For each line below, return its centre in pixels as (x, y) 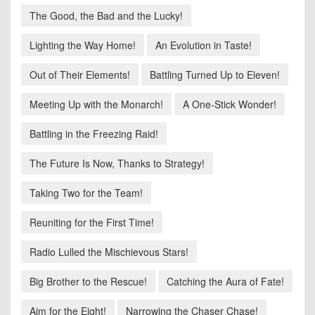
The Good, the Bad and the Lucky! (106, 16)
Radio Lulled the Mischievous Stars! (109, 252)
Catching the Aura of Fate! (225, 282)
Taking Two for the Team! (86, 193)
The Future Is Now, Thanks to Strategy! (117, 163)
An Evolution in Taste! (204, 45)
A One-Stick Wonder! (230, 104)
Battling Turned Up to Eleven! (215, 75)
